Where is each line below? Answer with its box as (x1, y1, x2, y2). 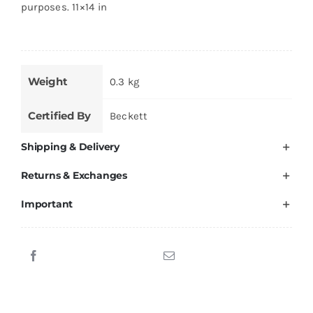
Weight (27, 74, 68, 88)
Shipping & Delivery (20, 140, 119, 153)
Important (20, 197, 73, 210)
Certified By (27, 108, 91, 122)
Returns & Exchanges (20, 168, 127, 182)
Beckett (109, 109, 148, 122)
